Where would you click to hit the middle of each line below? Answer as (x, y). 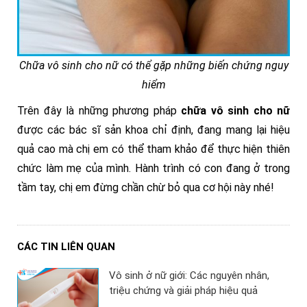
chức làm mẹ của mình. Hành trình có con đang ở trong (153, 168)
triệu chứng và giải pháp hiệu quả (184, 291)
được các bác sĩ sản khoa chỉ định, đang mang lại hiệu (153, 130)
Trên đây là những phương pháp (99, 111)
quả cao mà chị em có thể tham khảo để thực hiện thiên (153, 149)
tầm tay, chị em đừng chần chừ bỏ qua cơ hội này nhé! (146, 187)
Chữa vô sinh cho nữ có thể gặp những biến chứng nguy (153, 66)
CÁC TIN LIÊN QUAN (66, 247)
